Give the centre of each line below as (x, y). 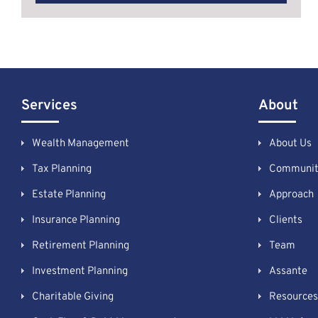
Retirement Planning (80, 246)
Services (49, 105)
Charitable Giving (72, 297)
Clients (285, 220)
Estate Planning (68, 194)
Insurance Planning (76, 220)
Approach (291, 194)
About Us (290, 143)
